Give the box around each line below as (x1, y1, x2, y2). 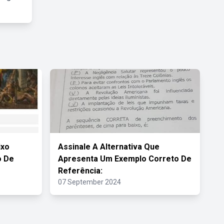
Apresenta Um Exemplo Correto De (58, 154, 191, 163)
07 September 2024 (58, 178, 121, 186)
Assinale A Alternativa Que (58, 142, 159, 151)
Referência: (58, 166, 102, 175)
